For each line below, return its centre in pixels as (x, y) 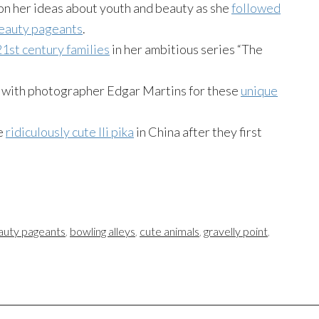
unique (259, 90)
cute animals (169, 231)
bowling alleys (103, 231)
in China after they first (198, 131)
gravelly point (236, 231)
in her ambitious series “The (186, 49)
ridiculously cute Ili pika (70, 131)
